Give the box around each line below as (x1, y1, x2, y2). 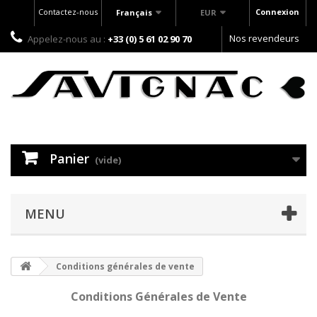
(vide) (95, 154, 121, 167)
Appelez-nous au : (28, 33, 108, 45)
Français (116, 7, 153, 18)
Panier (50, 150, 89, 168)
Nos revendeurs (229, 32, 299, 45)
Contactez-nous (38, 6, 98, 17)
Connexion (255, 6, 299, 17)
